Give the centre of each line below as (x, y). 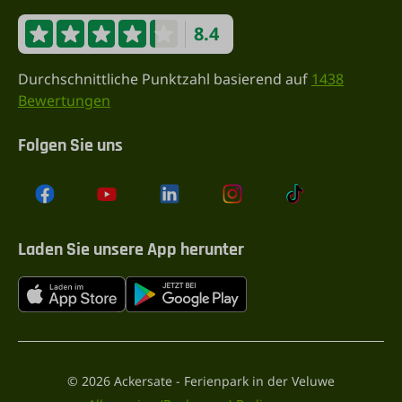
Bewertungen (64, 100)
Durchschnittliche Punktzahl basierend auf (165, 79)
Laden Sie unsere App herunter (131, 249)
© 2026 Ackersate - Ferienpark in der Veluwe (201, 380)
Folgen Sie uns (70, 145)
